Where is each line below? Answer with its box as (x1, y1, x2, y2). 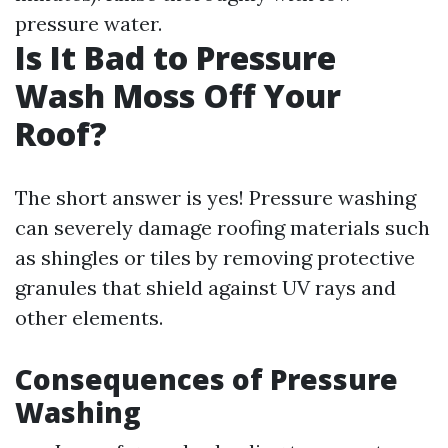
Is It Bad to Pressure (15, 36, 336, 79)
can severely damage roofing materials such (15, 215, 430, 240)
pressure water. (15, 11, 162, 36)
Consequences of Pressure (15, 360, 398, 398)
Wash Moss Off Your (15, 74, 341, 117)
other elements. (15, 305, 163, 330)
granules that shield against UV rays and (15, 275, 396, 300)
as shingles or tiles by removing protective (15, 245, 415, 270)
